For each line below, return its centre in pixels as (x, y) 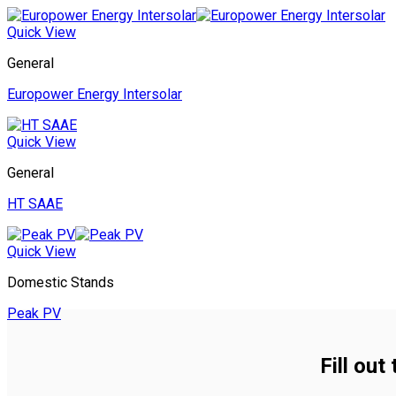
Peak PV (34, 314)
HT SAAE (35, 204)
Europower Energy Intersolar (95, 95)
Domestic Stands (61, 283)
